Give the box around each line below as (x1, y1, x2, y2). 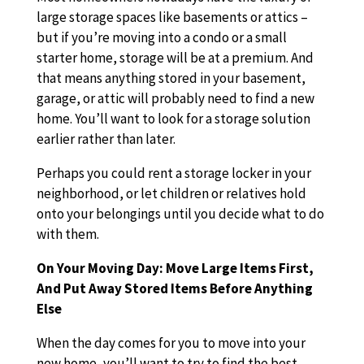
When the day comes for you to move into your (36, 334, 305, 352)
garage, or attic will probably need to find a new (36, 89, 314, 107)
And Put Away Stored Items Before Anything (36, 279, 313, 297)
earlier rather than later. (36, 130, 175, 148)
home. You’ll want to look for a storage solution (36, 110, 310, 128)
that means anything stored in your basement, (36, 69, 305, 87)
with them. (36, 225, 99, 243)
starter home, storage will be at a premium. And (36, 49, 314, 67)
